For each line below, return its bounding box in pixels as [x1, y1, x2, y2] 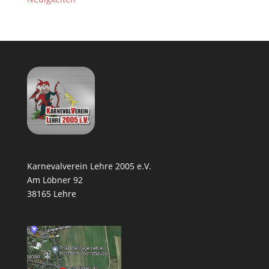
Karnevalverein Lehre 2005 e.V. [26, 160, 151, 172]
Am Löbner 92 [26, 174, 83, 186]
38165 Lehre [26, 188, 76, 200]
